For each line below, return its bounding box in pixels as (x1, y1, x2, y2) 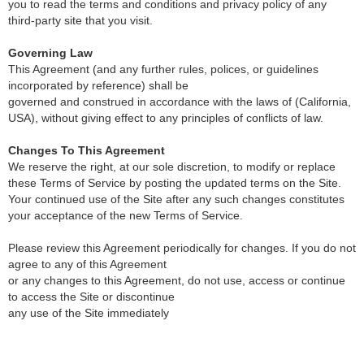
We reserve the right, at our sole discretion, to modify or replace (8, 160, 336, 173)
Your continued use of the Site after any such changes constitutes (8, 193, 344, 206)
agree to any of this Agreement (8, 258, 167, 271)
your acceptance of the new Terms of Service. (8, 209, 243, 222)
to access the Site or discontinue (8, 290, 175, 303)
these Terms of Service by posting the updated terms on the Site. (8, 176, 341, 189)
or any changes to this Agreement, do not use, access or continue (8, 274, 345, 287)
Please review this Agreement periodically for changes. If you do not (8, 241, 356, 254)
